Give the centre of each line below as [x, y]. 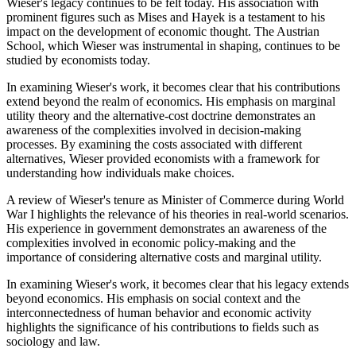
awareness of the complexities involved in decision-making [154, 130]
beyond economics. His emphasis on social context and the [153, 299]
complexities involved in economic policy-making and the [151, 243]
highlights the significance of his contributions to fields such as [163, 327]
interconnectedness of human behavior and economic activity [159, 313]
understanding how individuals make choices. [120, 173]
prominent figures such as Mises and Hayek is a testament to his [166, 17]
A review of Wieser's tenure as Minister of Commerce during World [175, 200]
